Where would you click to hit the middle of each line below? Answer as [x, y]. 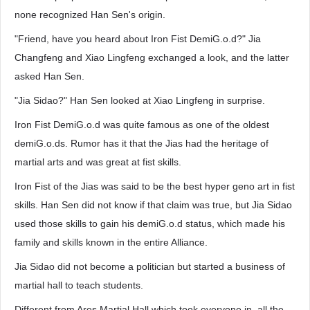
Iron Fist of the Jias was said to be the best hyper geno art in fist [155, 186]
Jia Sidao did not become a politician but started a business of [150, 266]
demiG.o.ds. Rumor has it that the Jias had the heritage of [142, 143]
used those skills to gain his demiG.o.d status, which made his [150, 224]
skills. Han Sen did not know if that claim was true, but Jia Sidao [153, 205]
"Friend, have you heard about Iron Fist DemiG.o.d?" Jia [138, 39]
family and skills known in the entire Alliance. [111, 242]
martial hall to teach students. [79, 285]
